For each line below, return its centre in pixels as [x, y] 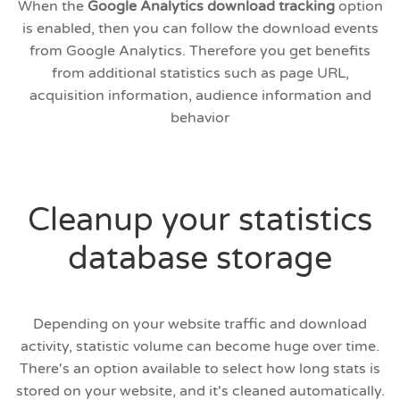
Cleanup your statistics [200, 221]
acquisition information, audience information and [200, 96]
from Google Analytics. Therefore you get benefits [200, 51]
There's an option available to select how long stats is [200, 369]
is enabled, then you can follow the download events [200, 29]
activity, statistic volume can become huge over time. [200, 347]
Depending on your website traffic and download [200, 325]
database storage [200, 259]
